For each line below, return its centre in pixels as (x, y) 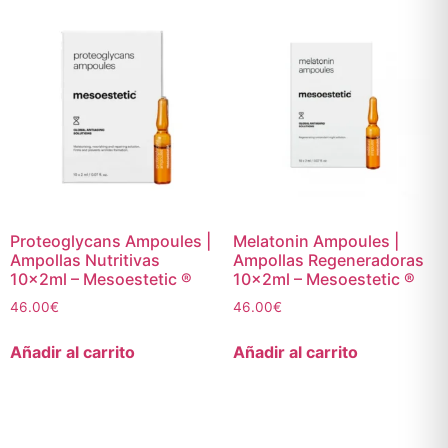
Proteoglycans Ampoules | (110, 241)
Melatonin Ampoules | (315, 241)
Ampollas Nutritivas (85, 260)
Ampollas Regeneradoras (328, 260)
